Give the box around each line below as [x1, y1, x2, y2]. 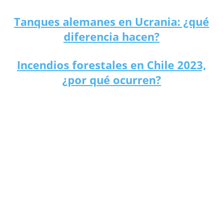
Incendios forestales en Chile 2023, [17, 57, 206, 73]
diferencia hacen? [63, 29, 160, 44]
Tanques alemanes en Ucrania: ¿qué [14, 14, 209, 29]
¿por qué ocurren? [62, 72, 161, 88]
